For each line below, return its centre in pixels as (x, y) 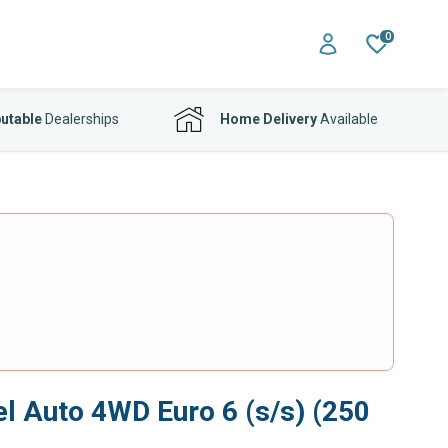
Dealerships (80, 119)
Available (347, 119)
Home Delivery (268, 119)
